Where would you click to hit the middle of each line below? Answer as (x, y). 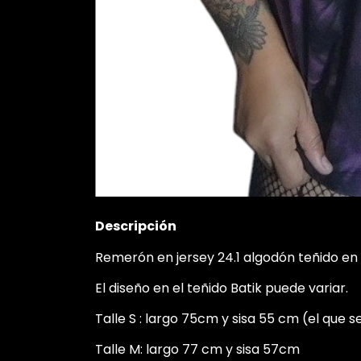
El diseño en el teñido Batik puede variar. (222, 288)
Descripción (136, 226)
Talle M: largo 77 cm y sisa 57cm (197, 349)
